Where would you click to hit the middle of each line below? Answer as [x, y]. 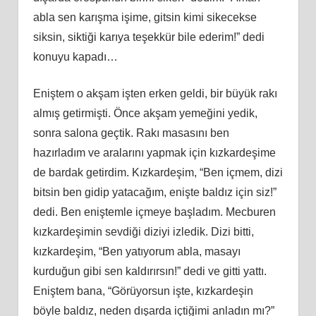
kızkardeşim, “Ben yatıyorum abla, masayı [136, 251]
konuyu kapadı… [75, 56]
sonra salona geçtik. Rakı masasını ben [131, 133]
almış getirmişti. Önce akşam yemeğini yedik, [145, 113]
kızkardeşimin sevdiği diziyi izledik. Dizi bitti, [143, 231]
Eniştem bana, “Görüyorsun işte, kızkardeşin [143, 291]
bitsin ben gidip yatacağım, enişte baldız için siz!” [154, 192]
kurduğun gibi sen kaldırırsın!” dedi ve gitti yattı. [150, 271]
